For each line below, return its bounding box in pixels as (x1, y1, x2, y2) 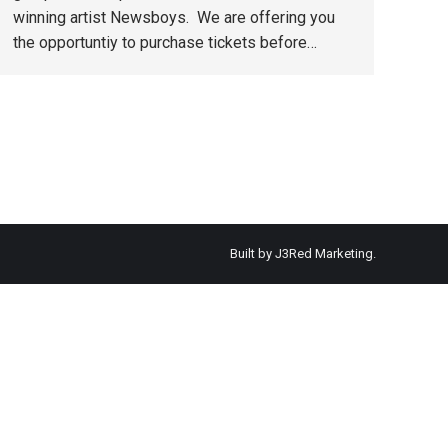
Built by (230, 246, 275, 261)
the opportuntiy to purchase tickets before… (13, 33, 317, 52)
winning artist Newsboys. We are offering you (13, 8, 335, 27)
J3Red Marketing (275, 246, 373, 261)
